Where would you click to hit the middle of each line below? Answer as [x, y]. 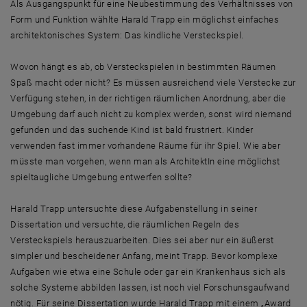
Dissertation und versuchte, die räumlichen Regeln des [125, 224]
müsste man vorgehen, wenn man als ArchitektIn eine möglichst [145, 161]
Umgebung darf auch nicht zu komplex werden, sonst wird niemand [151, 114]
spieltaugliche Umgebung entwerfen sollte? [101, 177]
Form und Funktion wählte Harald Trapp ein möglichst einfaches [145, 20]
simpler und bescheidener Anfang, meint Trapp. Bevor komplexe [144, 256]
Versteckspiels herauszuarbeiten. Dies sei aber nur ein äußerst [142, 240]
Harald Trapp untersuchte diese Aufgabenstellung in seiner [134, 209]
